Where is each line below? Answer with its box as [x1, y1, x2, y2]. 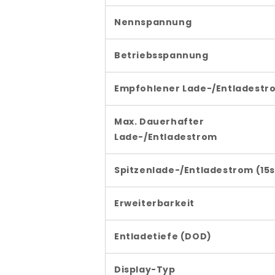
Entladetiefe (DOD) [114, 230, 212, 243]
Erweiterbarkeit [114, 197, 195, 210]
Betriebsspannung [114, 49, 209, 62]
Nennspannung [114, 16, 192, 29]
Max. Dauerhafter [114, 115, 204, 128]
